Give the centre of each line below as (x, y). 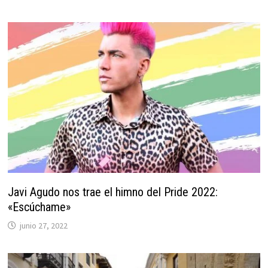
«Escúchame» (39, 207)
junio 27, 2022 (43, 225)
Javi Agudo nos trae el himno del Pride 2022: (112, 192)
